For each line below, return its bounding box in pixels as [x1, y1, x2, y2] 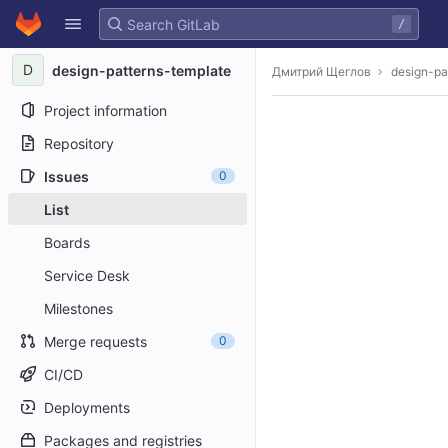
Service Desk [44, 266, 130, 284]
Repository [44, 134, 114, 152]
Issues [44, 167, 89, 185]
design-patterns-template [52, 61, 231, 79]
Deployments [44, 398, 130, 416]
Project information [44, 101, 167, 119]
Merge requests [44, 332, 147, 350]
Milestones [44, 299, 113, 317]
